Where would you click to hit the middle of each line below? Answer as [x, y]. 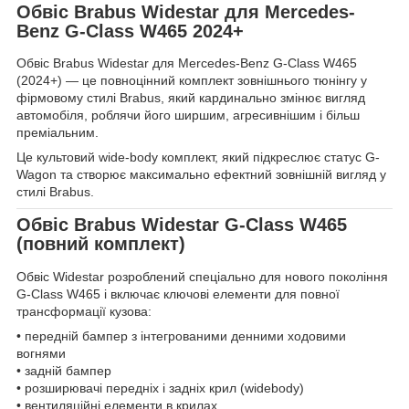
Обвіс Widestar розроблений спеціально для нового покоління [202, 277]
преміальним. [58, 133]
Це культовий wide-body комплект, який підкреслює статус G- [198, 157]
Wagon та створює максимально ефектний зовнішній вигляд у [201, 175]
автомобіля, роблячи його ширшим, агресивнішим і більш [188, 115]
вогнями [41, 354]
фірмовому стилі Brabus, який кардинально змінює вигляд [191, 98]
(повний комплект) [101, 244]
